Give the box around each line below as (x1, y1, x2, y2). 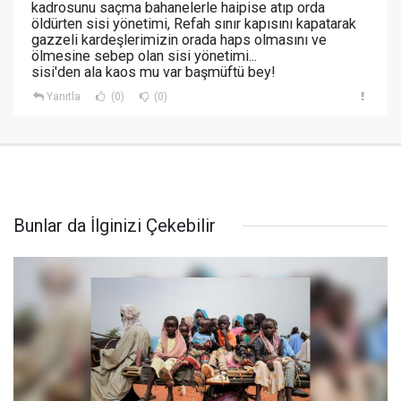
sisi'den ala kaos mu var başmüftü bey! (31, 64, 276, 81)
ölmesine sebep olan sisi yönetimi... (31, 47, 257, 65)
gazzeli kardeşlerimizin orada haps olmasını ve (31, 31, 327, 49)
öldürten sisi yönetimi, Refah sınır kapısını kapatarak (31, 15, 356, 33)
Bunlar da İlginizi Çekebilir (13, 215, 216, 237)
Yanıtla (46, 90, 81, 104)
